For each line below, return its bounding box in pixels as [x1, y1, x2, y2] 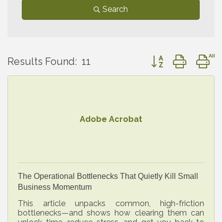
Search [103, 4, 128, 14]
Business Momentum [18, 182, 92, 191]
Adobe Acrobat [80, 114, 142, 124]
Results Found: [7, 55, 77, 68]
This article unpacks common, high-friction [18, 198, 204, 208]
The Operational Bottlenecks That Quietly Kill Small [18, 171, 198, 180]
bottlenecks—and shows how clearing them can [18, 208, 204, 218]
